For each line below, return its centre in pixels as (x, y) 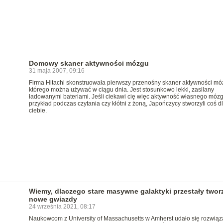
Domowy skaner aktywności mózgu (89, 63)
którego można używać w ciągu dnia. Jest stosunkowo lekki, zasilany (121, 90)
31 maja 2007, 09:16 (56, 71)
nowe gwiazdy (53, 199)
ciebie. (38, 111)
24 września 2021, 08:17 (62, 207)
